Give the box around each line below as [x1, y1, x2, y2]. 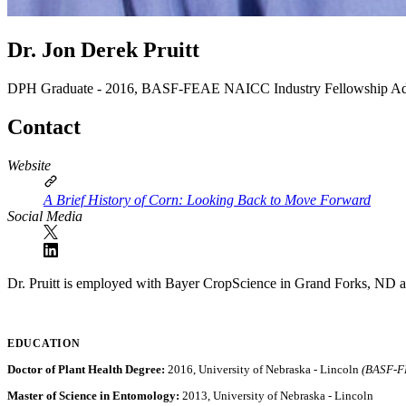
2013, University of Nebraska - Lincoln [182, 389, 373, 403]
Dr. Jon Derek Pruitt [7, 37, 199, 62]
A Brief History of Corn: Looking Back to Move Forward [43, 191, 371, 208]
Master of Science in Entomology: [7, 389, 182, 403]
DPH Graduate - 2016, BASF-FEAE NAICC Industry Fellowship [7, 80, 391, 96]
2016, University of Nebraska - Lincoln [168, 362, 362, 376]
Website [7, 157, 51, 173]
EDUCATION [7, 336, 81, 350]
